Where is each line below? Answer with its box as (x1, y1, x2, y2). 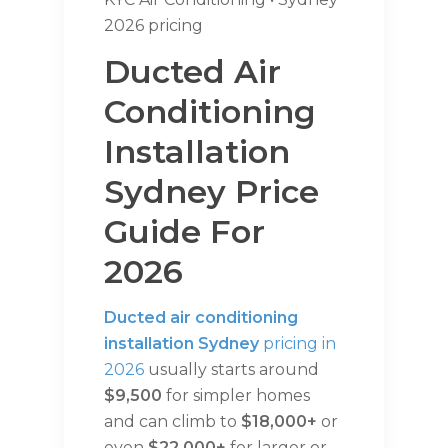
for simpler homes (162, 386, 310, 406)
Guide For (104, 212, 265, 252)
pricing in (259, 334, 336, 354)
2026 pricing (104, 16, 203, 36)
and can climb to (104, 412, 241, 432)
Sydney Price (104, 172, 319, 212)
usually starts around (144, 360, 319, 380)
